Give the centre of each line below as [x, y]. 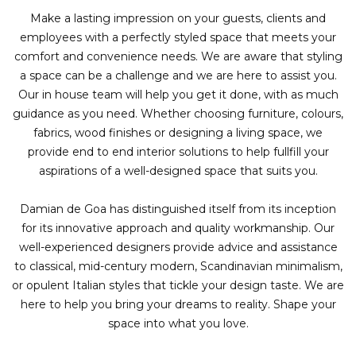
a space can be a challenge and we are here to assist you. [178, 76]
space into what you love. [178, 324]
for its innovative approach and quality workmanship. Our [178, 228]
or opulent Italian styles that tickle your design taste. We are [178, 286]
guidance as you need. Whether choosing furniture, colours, [178, 114]
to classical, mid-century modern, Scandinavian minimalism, [178, 267]
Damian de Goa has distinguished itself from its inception [178, 209]
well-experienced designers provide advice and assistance [178, 248]
